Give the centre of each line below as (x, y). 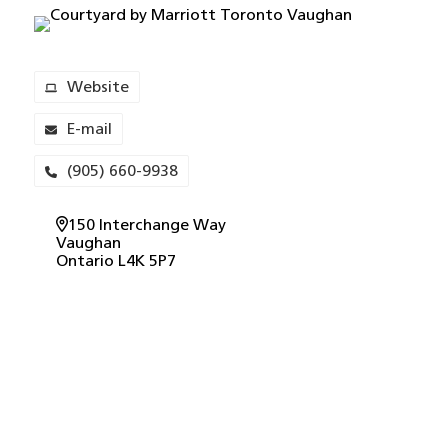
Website (98, 88)
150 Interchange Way (147, 226)
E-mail (89, 130)
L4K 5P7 (145, 262)
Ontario (85, 262)
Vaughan (88, 244)
